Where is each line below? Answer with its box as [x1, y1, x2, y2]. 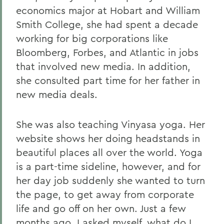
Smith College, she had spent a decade [16, 18, 198, 30]
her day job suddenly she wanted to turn [16, 174, 205, 186]
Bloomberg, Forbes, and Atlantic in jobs [16, 46, 198, 58]
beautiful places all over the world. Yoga [16, 146, 202, 158]
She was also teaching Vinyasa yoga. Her [16, 118, 205, 130]
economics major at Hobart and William [16, 4, 200, 16]
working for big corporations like [16, 32, 168, 44]
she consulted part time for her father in [16, 74, 200, 86]
